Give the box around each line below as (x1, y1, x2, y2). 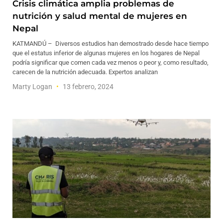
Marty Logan (12, 83, 54, 91)
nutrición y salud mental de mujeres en (12, 11, 187, 21)
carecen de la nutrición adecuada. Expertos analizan (12, 68, 158, 76)
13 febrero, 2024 (61, 83, 113, 91)
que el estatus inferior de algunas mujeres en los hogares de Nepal (12, 49, 200, 57)
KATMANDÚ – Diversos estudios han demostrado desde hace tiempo (12, 40, 209, 47)
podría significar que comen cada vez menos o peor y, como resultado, (12, 59, 209, 66)
